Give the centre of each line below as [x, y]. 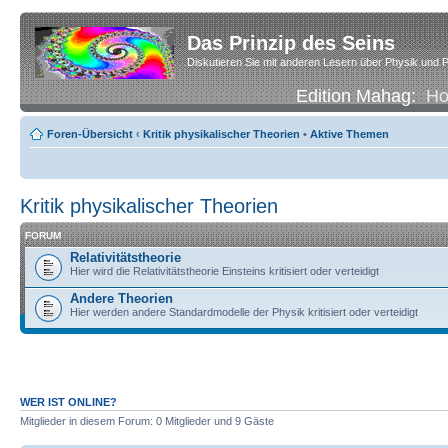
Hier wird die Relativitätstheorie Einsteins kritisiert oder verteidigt [224, 270]
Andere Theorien [121, 298]
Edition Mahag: [360, 95]
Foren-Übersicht [90, 133]
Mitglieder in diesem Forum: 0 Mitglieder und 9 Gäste [147, 421]
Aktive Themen [349, 133]
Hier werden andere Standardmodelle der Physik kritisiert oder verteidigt [244, 311]
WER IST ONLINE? [68, 402]
